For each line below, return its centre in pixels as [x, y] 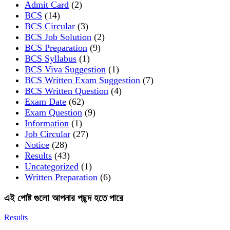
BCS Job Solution [58, 37]
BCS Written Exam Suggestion [82, 80]
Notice [37, 145]
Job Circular [47, 134]
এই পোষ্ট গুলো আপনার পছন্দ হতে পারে [64, 198]
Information [47, 123]
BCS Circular [50, 26]
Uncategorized [52, 166]
